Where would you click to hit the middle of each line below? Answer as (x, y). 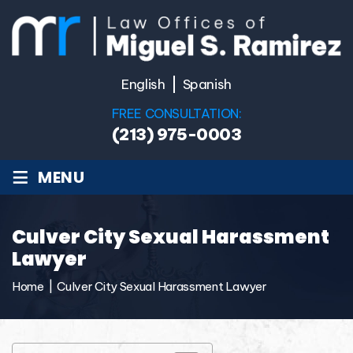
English (143, 84)
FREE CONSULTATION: (176, 113)
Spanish (207, 84)
